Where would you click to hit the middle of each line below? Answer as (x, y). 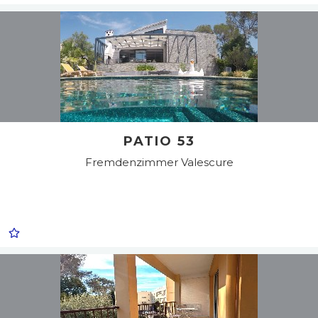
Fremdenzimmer (133, 162)
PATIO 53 (159, 141)
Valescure (207, 162)
